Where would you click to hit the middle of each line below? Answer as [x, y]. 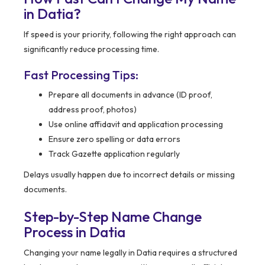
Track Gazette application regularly [114, 154]
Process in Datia [75, 232]
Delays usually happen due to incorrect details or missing [129, 175]
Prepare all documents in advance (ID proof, [130, 95]
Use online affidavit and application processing [136, 125]
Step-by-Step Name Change [113, 217]
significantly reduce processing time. [91, 49]
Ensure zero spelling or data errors [114, 139]
